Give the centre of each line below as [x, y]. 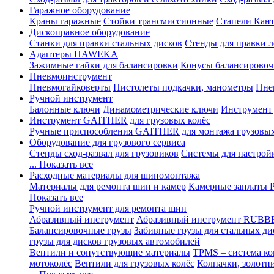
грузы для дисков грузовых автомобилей [115, 241]
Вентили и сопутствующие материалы [110, 252]
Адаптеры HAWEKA [74, 54]
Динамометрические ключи [161, 109]
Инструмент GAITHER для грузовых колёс [120, 120]
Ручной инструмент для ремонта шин [108, 208]
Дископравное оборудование [90, 32]
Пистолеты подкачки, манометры [183, 87]
